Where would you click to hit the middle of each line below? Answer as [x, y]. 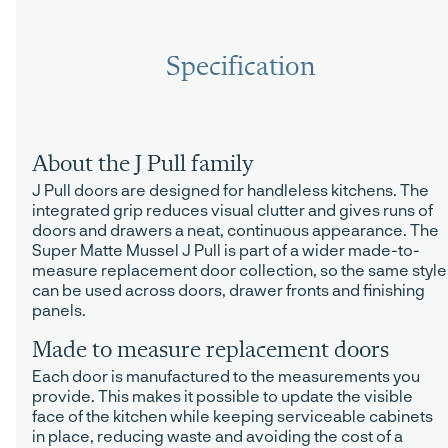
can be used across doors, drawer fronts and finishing [228, 290]
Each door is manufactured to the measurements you [226, 376]
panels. [59, 310]
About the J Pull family [143, 165]
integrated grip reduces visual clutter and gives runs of [232, 210]
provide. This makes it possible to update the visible [222, 396]
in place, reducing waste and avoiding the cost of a [217, 436]
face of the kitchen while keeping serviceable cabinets [232, 416]
